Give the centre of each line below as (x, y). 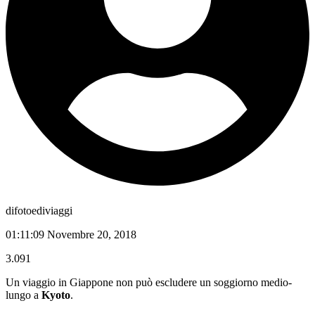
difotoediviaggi (39, 210)
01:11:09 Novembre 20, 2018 (71, 234)
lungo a (24, 295)
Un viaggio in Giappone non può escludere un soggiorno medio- (149, 282)
